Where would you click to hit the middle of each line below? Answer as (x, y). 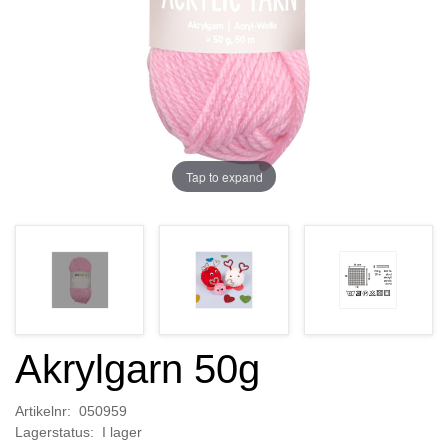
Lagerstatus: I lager (78, 432)
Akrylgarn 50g (137, 369)
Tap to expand (224, 176)
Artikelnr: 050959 (71, 411)
